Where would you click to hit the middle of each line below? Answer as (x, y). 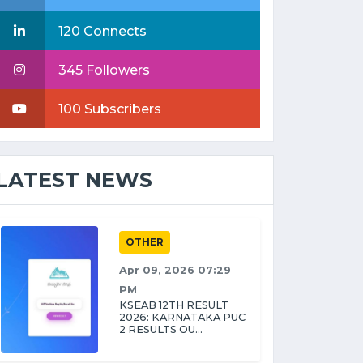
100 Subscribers (110, 109)
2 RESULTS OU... (161, 329)
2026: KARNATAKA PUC (182, 317)
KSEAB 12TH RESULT (174, 305)
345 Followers (104, 70)
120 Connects (102, 31)
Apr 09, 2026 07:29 (175, 270)
